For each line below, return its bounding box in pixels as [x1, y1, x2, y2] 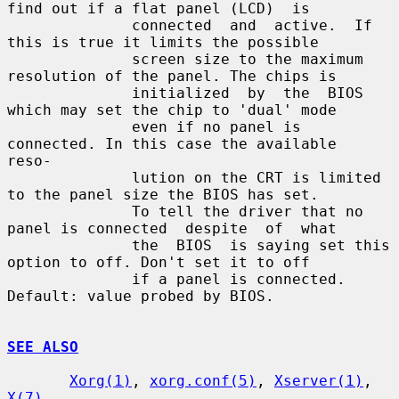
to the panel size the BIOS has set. [7, 185, 319, 203]
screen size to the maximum [7, 50, 132, 68]
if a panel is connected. [7, 270, 132, 288]
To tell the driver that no [7, 202, 132, 220]
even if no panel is [7, 118, 132, 135]
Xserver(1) [274, 371, 363, 389]
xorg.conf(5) [150, 371, 256, 389]
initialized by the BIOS [7, 84, 132, 102]
